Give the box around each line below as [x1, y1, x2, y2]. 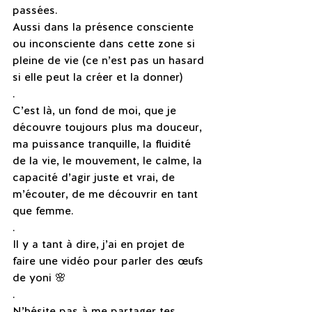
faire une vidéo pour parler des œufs [13, 253, 207, 268]
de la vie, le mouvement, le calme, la [13, 153, 205, 168]
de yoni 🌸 [13, 270, 66, 285]
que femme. [13, 203, 74, 218]
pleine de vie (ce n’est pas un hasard [13, 53, 208, 68]
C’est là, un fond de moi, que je [13, 103, 180, 118]
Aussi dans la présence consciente [13, 19, 197, 34]
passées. [13, 3, 58, 17]
